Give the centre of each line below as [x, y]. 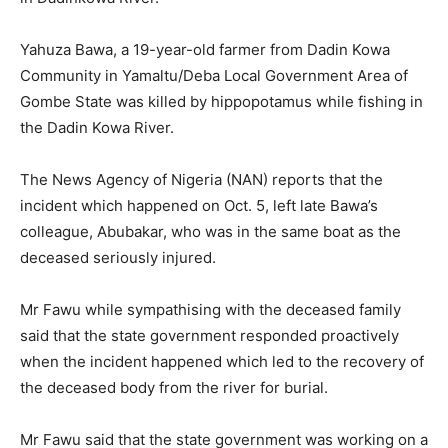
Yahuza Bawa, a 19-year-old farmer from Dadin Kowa [205, 49]
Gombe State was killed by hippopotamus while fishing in [221, 101]
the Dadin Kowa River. [97, 127]
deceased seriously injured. [118, 257]
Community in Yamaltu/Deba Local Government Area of [214, 75]
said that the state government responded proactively [209, 335]
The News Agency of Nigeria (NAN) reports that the [201, 179]
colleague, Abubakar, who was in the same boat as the [210, 231]
